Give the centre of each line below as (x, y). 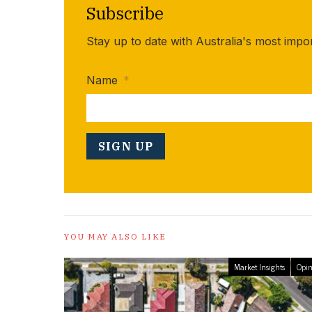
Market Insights (259, 267)
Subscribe (125, 14)
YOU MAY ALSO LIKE (115, 237)
